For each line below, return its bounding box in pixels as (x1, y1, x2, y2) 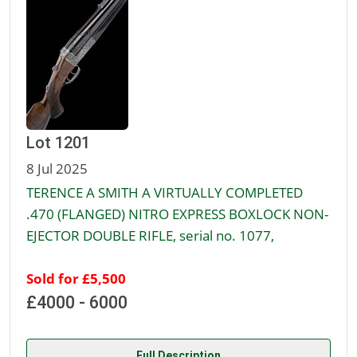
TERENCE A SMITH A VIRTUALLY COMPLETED (26, 182, 303, 202)
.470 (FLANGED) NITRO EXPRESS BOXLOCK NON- (26, 204, 328, 224)
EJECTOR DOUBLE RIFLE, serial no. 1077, (26, 226, 274, 245)
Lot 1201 (26, 133, 90, 153)
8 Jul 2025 (26, 159, 88, 178)
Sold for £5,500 (26, 269, 126, 288)
